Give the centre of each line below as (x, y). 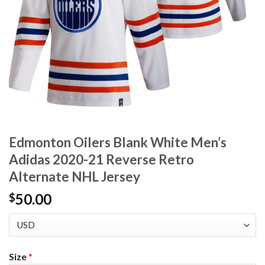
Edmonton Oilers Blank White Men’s (118, 143)
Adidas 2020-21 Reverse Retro (101, 160)
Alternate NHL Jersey (75, 177)
